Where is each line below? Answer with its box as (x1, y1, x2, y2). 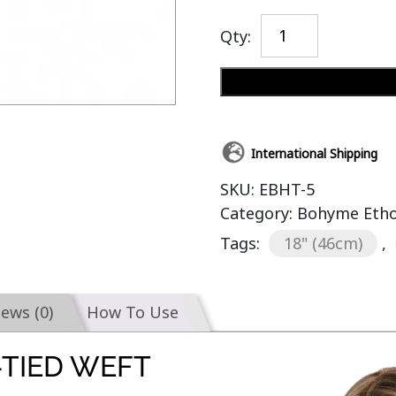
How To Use (87, 301, 179, 323)
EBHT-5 (258, 179, 315, 200)
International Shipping (250, 145, 377, 162)
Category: (219, 202, 297, 224)
